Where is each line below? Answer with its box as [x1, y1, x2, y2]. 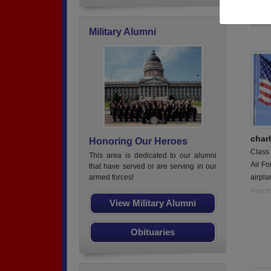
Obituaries [131, 227, 175, 237]
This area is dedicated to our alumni [89, 151, 217, 160]
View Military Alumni [109, 198, 196, 208]
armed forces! [89, 173, 134, 181]
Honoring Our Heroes [89, 136, 188, 146]
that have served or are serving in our [89, 162, 217, 171]
